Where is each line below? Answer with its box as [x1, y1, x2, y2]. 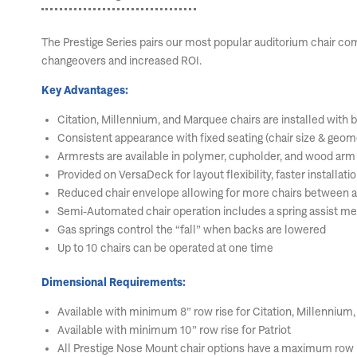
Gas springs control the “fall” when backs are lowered [57, 222, 326, 236]
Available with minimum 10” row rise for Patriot [57, 323, 291, 336]
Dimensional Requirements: [41, 275, 186, 288]
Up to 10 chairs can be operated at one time [57, 241, 273, 254]
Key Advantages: [41, 83, 128, 96]
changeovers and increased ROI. [41, 53, 202, 67]
